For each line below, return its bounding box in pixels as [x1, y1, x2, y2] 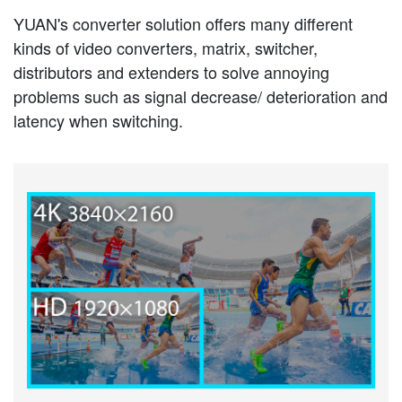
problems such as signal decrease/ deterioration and [13, 84, 388, 109]
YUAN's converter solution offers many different [13, 12, 353, 36]
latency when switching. [13, 109, 183, 133]
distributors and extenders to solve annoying [13, 60, 329, 84]
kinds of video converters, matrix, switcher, [13, 36, 318, 60]
